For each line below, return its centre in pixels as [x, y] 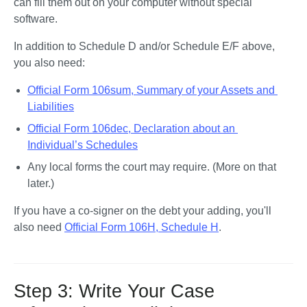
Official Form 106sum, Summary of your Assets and [151, 90]
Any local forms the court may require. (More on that [152, 167]
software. [37, 19]
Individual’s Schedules [83, 145]
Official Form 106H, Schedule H [142, 227]
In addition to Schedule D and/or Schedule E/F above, [144, 46]
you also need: [49, 63]
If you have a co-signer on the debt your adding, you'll [143, 211]
